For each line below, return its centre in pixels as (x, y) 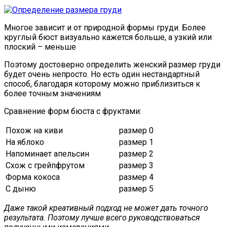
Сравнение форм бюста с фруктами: (73, 111)
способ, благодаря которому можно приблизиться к (102, 84)
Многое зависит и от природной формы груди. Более (105, 27)
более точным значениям (52, 93)
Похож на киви (34, 130)
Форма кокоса (33, 177)
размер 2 (136, 154)
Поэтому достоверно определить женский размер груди (112, 64)
